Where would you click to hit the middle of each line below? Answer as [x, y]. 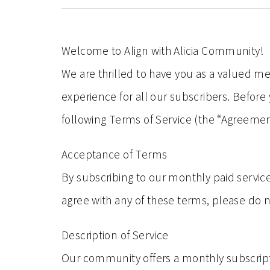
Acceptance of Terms [115, 154]
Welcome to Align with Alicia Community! [163, 51]
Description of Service [115, 235]
